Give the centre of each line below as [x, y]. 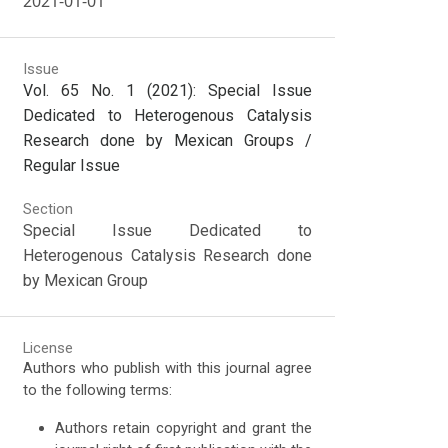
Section [48, 209]
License [48, 347]
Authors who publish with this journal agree [168, 367]
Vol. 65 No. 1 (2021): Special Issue [168, 91]
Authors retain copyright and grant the [184, 427]
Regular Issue [72, 166]
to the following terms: [98, 389]
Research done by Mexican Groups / [168, 141]
